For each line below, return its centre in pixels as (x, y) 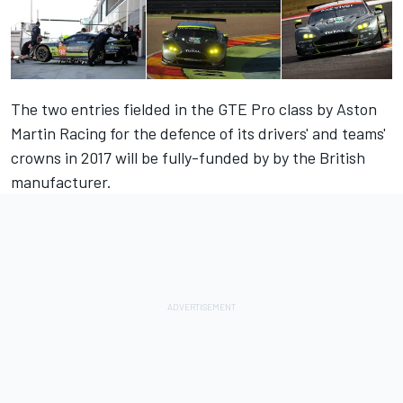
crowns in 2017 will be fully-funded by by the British (188, 158)
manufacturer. (61, 182)
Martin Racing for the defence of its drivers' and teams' (198, 134)
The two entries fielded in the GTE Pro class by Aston (194, 109)
